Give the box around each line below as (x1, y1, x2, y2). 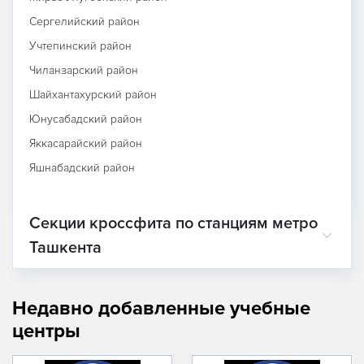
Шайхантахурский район (29, 87, 157, 102)
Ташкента (29, 237, 102, 258)
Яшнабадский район (29, 160, 135, 175)
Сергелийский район (29, 14, 140, 28)
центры (12, 318, 80, 343)
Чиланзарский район (29, 63, 138, 77)
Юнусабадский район (29, 111, 142, 126)
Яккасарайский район (29, 136, 142, 150)
